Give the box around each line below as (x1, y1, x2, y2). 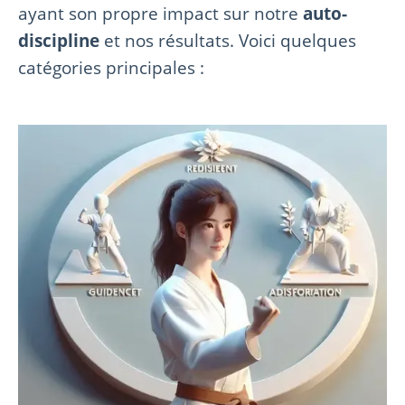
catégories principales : (18, 55, 204, 80)
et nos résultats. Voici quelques (99, 28, 356, 53)
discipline (18, 28, 99, 53)
